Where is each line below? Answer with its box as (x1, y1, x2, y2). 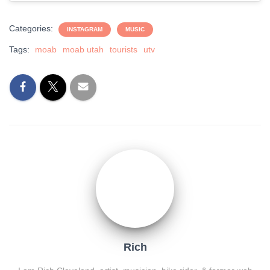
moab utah (63, 45, 104, 55)
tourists (110, 45, 137, 55)
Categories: (9, 24, 55, 34)
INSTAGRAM (67, 26, 102, 33)
